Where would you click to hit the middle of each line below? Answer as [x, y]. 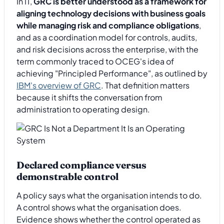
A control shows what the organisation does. [99, 207]
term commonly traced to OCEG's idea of [95, 61]
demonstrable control [68, 176]
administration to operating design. [83, 109]
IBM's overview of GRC [59, 85]
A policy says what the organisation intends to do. [109, 195]
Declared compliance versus [82, 165]
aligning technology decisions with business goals [111, 13]
